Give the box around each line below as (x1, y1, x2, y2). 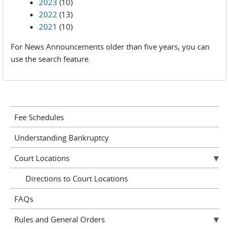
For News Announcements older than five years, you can (11, 41, 210, 52)
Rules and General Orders (14, 214, 105, 224)
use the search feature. (11, 54, 90, 64)
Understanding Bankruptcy (14, 132, 109, 143)
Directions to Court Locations (26, 173, 128, 184)
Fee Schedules (14, 111, 64, 122)
